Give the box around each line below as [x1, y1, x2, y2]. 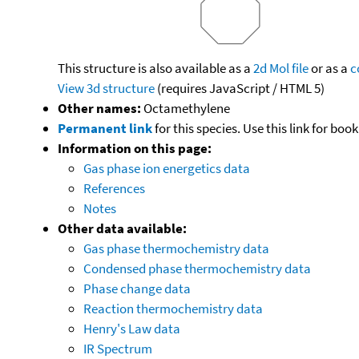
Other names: [58, 99, 141, 117]
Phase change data [83, 279, 191, 297]
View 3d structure [58, 79, 155, 97]
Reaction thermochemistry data [83, 299, 263, 317]
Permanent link [58, 119, 152, 137]
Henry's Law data [83, 319, 180, 337]
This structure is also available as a [58, 58, 253, 77]
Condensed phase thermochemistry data [83, 259, 311, 277]
